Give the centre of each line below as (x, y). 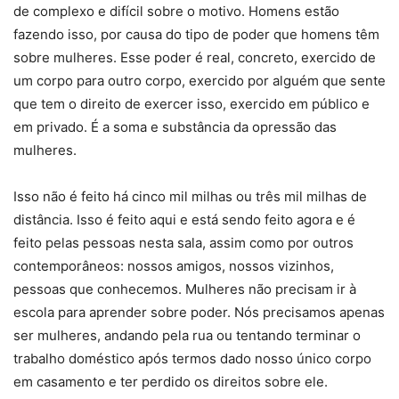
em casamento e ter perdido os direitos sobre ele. (171, 382)
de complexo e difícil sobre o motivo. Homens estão (176, 12)
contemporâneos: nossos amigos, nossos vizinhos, (174, 266)
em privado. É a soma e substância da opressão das (175, 127)
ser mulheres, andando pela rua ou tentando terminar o (187, 336)
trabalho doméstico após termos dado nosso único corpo (192, 359)
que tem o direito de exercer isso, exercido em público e (191, 104)
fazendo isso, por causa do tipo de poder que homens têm (196, 35)
